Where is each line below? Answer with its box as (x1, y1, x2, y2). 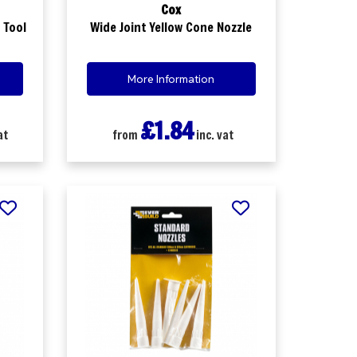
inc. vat (193, 126, 233, 143)
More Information (127, 71, 215, 86)
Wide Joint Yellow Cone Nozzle (90, 18, 253, 35)
